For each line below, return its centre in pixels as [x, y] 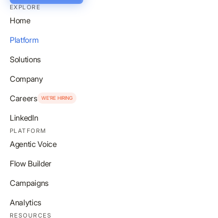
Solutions [26, 59]
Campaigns [29, 183]
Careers [24, 98]
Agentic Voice [33, 144]
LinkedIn [24, 118]
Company [27, 79]
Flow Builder [31, 163]
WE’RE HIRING [57, 98]
